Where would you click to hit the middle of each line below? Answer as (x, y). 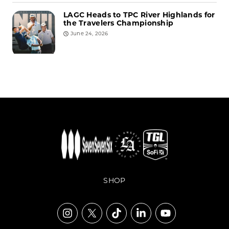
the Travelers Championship (119, 23)
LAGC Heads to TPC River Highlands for (139, 15)
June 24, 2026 (89, 34)
